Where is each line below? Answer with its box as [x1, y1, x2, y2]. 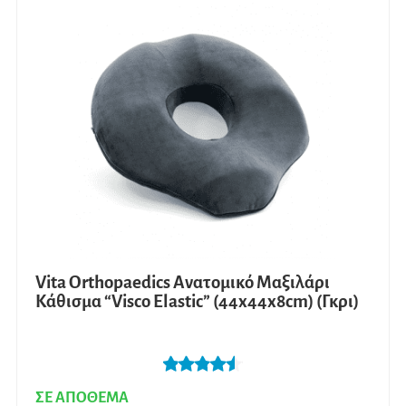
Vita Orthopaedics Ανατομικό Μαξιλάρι [35, 272, 330, 292]
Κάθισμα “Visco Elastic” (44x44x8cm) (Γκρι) [35, 291, 359, 311]
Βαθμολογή [163, 379, 232, 395]
